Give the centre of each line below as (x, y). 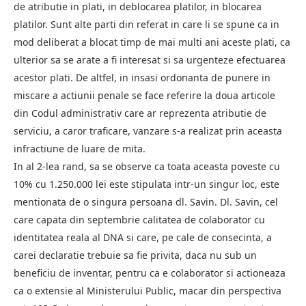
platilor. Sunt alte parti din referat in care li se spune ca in (147, 24)
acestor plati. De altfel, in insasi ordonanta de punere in (142, 77)
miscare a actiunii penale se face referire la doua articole (144, 95)
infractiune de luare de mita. (80, 148)
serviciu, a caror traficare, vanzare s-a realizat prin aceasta (148, 130)
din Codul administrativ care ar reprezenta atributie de (140, 113)
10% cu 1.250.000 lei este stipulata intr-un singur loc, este (147, 184)
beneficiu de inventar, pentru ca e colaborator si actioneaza (150, 273)
